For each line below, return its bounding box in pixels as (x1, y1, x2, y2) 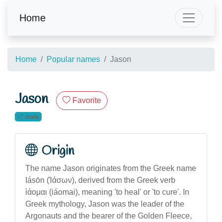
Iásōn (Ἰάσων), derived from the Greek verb (25, 175, 175, 184)
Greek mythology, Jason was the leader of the (25, 199, 184, 208)
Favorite (72, 96, 101, 105)
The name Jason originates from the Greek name (25, 164, 196, 172)
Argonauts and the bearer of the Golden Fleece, (25, 211, 192, 220)
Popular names (47, 55, 100, 63)
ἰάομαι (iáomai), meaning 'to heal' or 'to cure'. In (25, 187, 189, 196)
